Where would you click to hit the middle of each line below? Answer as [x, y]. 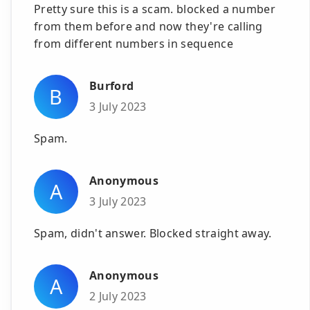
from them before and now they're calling [148, 26]
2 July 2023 [118, 296]
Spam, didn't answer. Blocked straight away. [153, 233]
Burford [112, 86]
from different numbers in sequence [134, 43]
